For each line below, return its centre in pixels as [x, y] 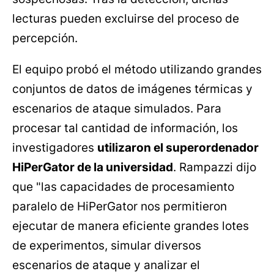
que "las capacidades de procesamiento [123, 187]
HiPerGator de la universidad [93, 168]
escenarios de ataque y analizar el [106, 265]
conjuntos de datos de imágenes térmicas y [132, 89]
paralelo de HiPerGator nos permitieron [120, 207]
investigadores [55, 148]
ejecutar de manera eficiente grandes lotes [131, 226]
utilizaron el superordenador [178, 148]
